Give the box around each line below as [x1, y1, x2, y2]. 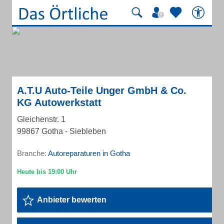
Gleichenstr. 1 [17, 115, 65, 123]
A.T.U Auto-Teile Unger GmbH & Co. [17, 85, 186, 96]
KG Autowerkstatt [17, 97, 101, 108]
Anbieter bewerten [37, 195, 106, 204]
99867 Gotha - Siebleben [17, 127, 106, 135]
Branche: [17, 149, 48, 157]
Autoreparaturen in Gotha [48, 149, 130, 157]
